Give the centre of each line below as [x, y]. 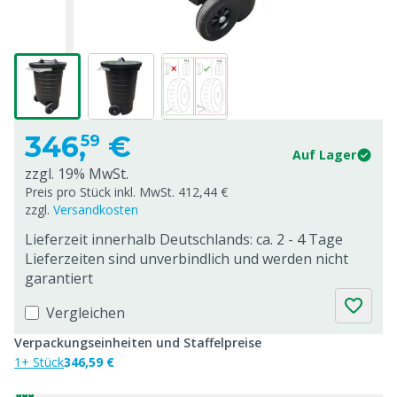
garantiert [59, 278]
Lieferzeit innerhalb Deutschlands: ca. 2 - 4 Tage [184, 239]
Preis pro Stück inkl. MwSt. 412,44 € [126, 192]
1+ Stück [39, 362]
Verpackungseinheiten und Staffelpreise [138, 343]
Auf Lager [324, 155]
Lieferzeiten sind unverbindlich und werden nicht [187, 259]
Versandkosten [96, 210]
